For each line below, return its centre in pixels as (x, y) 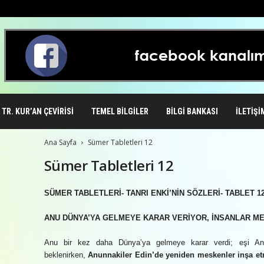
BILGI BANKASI (192, 111)
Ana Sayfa (60, 142)
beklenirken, (66, 255)
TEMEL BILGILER (120, 111)
